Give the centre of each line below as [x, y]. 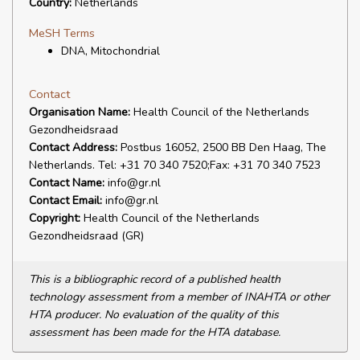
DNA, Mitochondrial [110, 51]
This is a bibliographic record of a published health [155, 279]
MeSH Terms [62, 33]
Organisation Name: [80, 112]
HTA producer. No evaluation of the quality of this [154, 315]
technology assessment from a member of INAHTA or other [179, 297]
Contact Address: [73, 147]
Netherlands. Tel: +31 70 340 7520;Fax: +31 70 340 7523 [175, 165]
